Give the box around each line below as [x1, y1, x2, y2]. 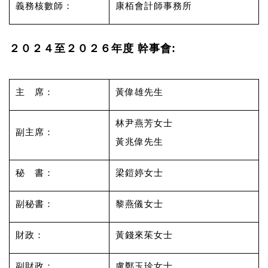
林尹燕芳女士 [115, 118, 173, 128]
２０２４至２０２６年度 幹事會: [9, 42, 183, 54]
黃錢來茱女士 [115, 230, 173, 240]
